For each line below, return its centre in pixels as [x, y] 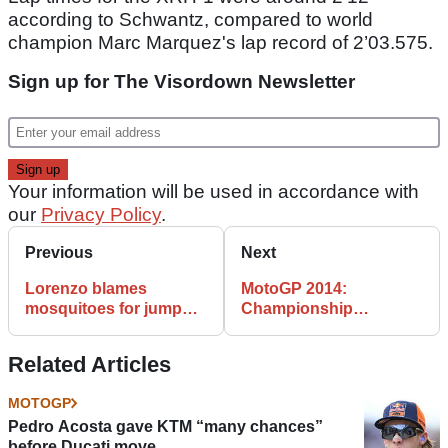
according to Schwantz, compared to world [190, 20]
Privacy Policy [101, 215]
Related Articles [89, 365]
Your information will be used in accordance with [213, 192]
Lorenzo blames [86, 289]
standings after [298, 329]
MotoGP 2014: [294, 289]
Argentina [278, 349]
